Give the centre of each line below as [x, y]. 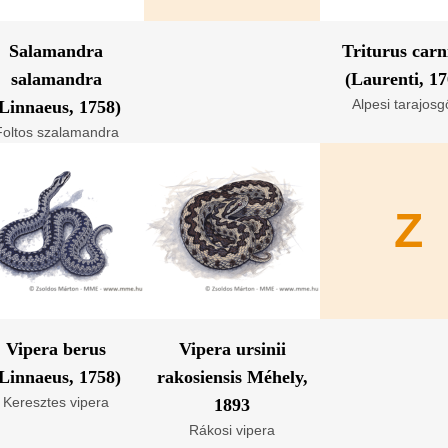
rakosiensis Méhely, [232, 377]
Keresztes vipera [56, 402]
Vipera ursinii [232, 349]
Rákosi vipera [232, 430]
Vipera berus [56, 349]
